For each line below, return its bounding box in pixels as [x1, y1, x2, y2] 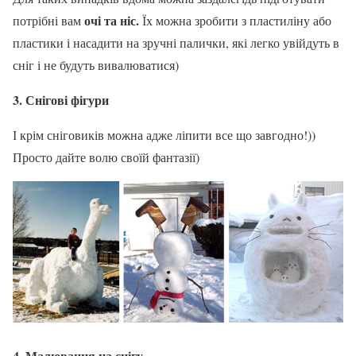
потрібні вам [13, 12, 84, 29]
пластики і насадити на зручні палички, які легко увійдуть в [13, 34, 339, 52]
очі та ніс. [84, 11, 139, 30]
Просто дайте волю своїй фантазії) [13, 149, 199, 166]
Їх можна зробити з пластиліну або [139, 12, 331, 29]
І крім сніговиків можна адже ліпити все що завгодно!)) [13, 126, 315, 144]
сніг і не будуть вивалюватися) [13, 56, 179, 74]
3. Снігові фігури [13, 91, 109, 110]
